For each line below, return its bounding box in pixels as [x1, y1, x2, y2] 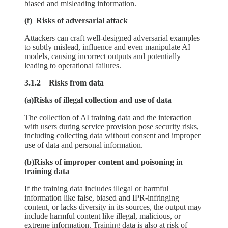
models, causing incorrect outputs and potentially [24, 51, 181, 61]
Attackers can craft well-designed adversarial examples [24, 33, 200, 42]
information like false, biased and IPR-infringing [24, 193, 179, 202]
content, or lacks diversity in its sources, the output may [24, 202, 202, 211]
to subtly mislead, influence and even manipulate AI [24, 42, 190, 51]
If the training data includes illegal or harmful [24, 184, 168, 193]
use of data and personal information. [24, 140, 143, 149]
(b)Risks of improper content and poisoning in [24, 157, 183, 166]
